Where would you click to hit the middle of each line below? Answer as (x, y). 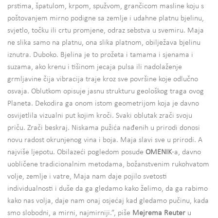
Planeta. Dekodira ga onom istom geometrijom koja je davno (103, 104)
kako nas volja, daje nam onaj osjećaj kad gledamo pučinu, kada (108, 201)
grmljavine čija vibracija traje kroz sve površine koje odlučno (103, 80)
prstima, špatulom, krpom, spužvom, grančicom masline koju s (106, 7)
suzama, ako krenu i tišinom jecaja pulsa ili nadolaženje (95, 67)
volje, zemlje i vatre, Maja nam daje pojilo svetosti (87, 177)
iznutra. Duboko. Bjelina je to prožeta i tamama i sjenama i (100, 55)
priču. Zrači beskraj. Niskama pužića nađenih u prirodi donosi (104, 128)
